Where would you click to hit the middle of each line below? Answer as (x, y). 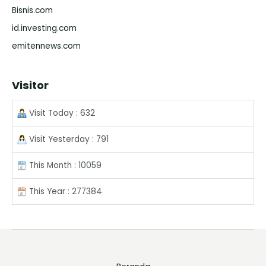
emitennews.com (46, 46)
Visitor (30, 85)
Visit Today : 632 (61, 113)
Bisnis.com (32, 10)
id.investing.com (44, 28)
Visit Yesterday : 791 (68, 139)
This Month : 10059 (64, 165)
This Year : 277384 (64, 191)
